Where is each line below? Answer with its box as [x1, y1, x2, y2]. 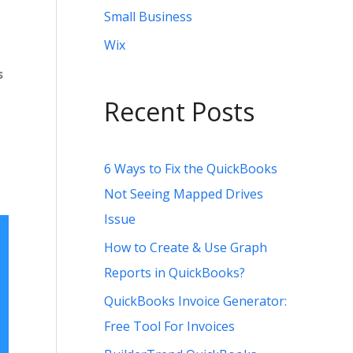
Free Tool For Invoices [104, 317, 235, 335]
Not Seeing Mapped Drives [104, 184, 263, 203]
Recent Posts [104, 94, 255, 128]
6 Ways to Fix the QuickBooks [104, 159, 277, 177]
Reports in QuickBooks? [104, 263, 245, 281]
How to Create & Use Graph [104, 238, 267, 256]
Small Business [104, 8, 192, 26]
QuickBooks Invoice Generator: [104, 292, 287, 310]
